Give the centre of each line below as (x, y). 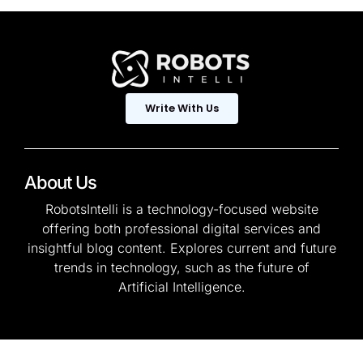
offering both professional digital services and (181, 229)
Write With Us (181, 109)
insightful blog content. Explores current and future (181, 248)
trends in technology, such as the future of (181, 268)
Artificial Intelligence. (181, 287)
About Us (60, 183)
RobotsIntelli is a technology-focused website (181, 209)
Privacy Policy (232, 353)
